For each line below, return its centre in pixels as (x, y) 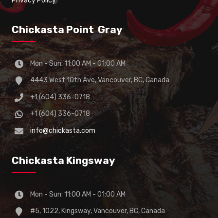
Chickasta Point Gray (67, 30)
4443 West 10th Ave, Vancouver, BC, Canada (100, 80)
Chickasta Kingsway (64, 160)
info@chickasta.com (63, 130)
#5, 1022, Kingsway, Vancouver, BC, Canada (98, 211)
